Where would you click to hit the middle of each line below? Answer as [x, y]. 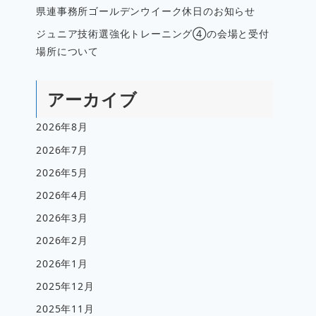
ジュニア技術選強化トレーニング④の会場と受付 [153, 34]
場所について [67, 51]
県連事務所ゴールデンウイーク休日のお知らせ [146, 11]
